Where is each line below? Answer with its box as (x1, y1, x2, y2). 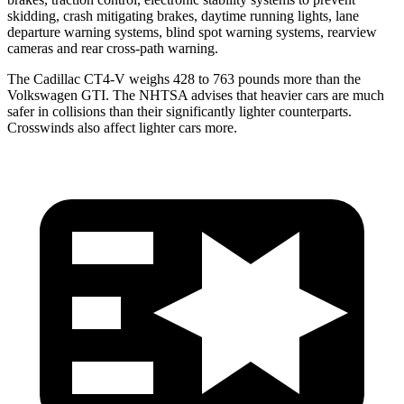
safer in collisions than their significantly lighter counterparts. (7, 103, 352, 119)
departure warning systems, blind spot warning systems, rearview (7, 23, 377, 40)
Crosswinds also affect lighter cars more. (7, 119, 237, 135)
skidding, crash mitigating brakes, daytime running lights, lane (7, 7, 359, 23)
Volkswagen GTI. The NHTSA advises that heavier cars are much (7, 87, 384, 103)
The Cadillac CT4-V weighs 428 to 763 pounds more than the (7, 70, 361, 87)
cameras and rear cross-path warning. (7, 40, 218, 56)
